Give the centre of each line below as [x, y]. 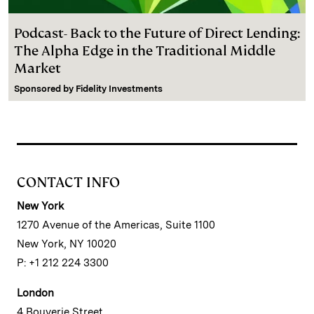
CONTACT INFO [68, 182]
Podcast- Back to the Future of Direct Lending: [157, 33]
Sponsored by [45, 88]
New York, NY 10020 [67, 244]
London [35, 293]
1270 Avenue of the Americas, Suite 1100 [116, 225]
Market [37, 68]
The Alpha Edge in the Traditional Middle [145, 50]
